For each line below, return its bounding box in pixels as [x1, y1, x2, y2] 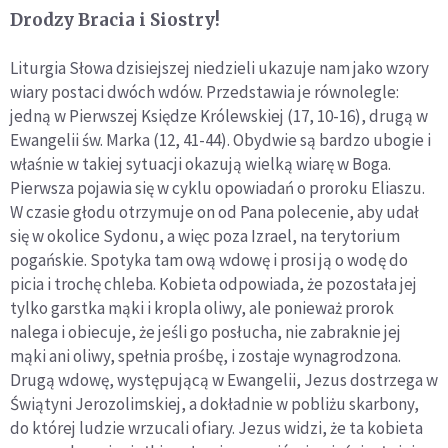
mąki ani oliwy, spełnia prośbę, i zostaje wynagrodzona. [10, 345, 401, 368]
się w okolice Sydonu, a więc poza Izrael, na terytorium [10, 225, 400, 248]
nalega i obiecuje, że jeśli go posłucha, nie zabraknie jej [10, 321, 401, 344]
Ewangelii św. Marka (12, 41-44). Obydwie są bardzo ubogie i [10, 129, 431, 152]
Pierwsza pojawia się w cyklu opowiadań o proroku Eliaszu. [10, 177, 425, 200]
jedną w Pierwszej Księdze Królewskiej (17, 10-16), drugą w [10, 105, 428, 128]
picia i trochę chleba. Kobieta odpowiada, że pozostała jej [10, 273, 417, 296]
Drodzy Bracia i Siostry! [10, 9, 220, 32]
